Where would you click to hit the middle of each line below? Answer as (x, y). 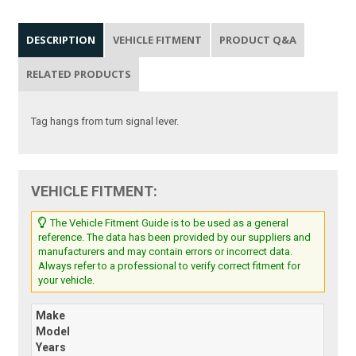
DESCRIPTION (61, 39)
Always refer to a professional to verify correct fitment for (170, 265)
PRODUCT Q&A (258, 39)
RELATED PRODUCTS (79, 74)
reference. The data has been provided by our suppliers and (175, 237)
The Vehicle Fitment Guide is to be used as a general (168, 222)
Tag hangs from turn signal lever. (105, 121)
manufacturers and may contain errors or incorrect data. (166, 251)
